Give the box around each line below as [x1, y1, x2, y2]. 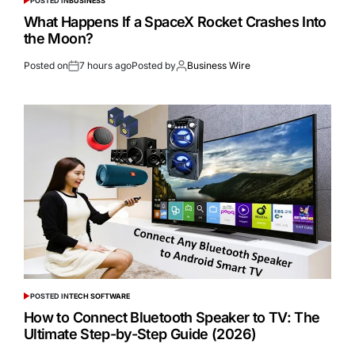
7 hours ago [79, 59, 132, 71]
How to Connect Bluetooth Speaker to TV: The [24, 308, 320, 326]
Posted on [24, 59, 68, 71]
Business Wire [187, 59, 250, 71]
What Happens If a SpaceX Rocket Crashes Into [24, 13, 326, 30]
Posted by [132, 59, 176, 71]
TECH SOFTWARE [68, 291, 130, 300]
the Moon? [24, 29, 94, 47]
